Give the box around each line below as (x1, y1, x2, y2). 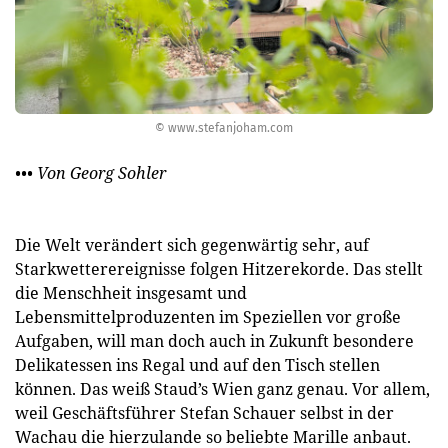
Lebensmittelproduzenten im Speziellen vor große (15, 305, 401, 328)
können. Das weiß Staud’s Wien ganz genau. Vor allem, (15, 377, 430, 400)
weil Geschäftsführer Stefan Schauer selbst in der (15, 401, 394, 424)
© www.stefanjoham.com (155, 120, 293, 135)
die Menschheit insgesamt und (15, 281, 247, 304)
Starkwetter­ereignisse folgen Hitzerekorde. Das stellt (15, 257, 423, 280)
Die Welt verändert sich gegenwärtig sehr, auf (15, 233, 369, 256)
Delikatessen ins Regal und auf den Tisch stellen (15, 353, 380, 376)
